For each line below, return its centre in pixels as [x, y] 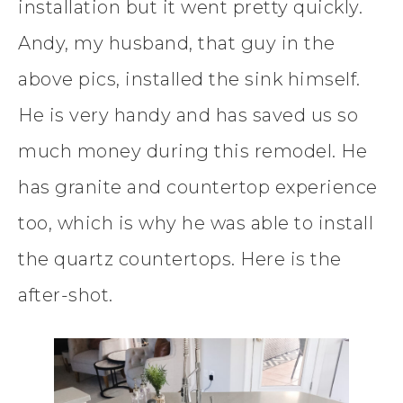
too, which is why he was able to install [196, 224]
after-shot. [66, 296]
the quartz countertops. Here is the [180, 260]
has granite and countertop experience [198, 188]
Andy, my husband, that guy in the [177, 44]
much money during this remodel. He [193, 152]
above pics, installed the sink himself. [189, 80]
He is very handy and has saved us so [188, 116]
